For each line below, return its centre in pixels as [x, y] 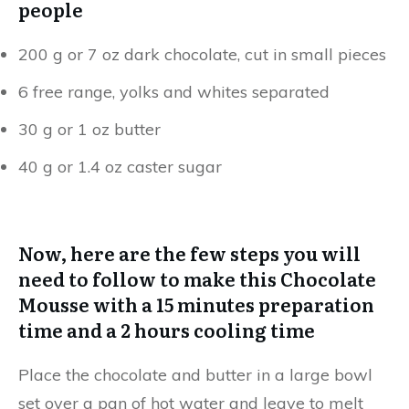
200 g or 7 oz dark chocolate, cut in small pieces [202, 54]
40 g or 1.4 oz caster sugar [120, 167]
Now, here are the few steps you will [189, 253]
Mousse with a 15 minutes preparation [196, 304]
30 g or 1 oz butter [89, 129]
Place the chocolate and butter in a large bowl [195, 375]
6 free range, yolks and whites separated [174, 92]
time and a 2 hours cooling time [167, 330]
